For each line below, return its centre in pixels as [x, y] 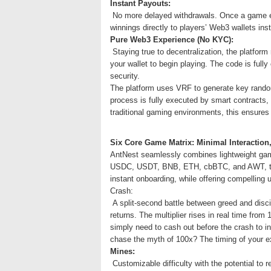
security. [125, 76]
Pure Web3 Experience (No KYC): [172, 40]
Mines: [122, 251]
